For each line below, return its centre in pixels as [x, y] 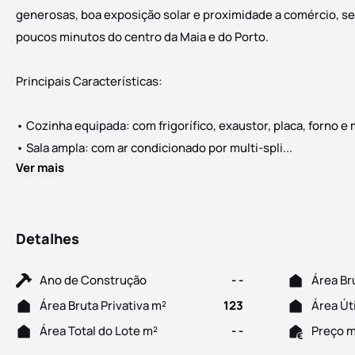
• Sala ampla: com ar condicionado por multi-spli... [154, 148]
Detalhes [48, 239]
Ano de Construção [93, 281]
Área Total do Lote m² [99, 331]
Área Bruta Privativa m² [103, 306]
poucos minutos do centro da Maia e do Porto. [142, 37]
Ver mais [40, 168]
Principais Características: [89, 82]
